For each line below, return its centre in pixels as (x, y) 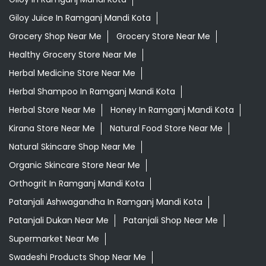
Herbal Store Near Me (52, 110)
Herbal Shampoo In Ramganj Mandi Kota (92, 92)
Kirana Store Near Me (52, 129)
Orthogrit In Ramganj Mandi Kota (77, 184)
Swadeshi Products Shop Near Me (77, 257)
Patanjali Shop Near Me (171, 221)
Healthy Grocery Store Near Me (73, 55)
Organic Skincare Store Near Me (75, 165)
